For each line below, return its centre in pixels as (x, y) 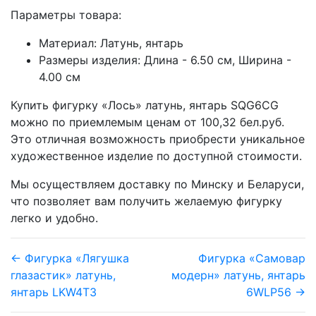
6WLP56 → (276, 292)
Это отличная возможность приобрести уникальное (158, 139)
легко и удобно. (54, 218)
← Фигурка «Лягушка (70, 258)
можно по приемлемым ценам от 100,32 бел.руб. (147, 122)
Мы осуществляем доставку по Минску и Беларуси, (157, 184)
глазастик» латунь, (63, 275)
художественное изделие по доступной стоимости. (156, 156)
